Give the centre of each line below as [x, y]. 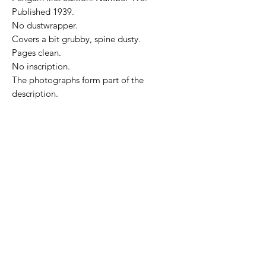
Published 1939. [43, 11]
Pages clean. [37, 52]
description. [35, 93]
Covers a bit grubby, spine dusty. [76, 39]
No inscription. [41, 66]
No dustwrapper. [46, 25]
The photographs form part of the [78, 80]
